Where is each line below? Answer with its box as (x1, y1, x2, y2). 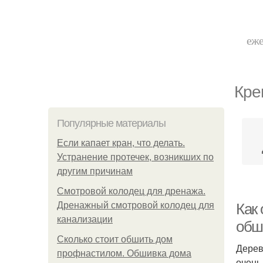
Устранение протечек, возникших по (57, 152, 214, 162)
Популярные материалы (57, 117, 166, 129)
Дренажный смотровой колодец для (57, 200, 214, 210)
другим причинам (57, 166, 133, 176)
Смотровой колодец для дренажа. (57, 186, 205, 196)
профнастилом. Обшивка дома (57, 248, 191, 258)
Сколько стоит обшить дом (57, 234, 173, 244)
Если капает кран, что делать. (57, 138, 185, 148)
